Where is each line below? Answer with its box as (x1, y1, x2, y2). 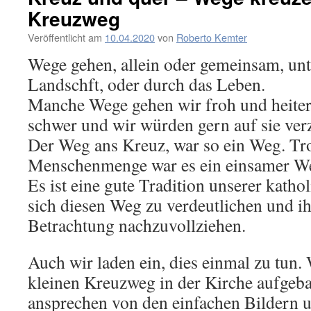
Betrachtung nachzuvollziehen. (28, 213, 246, 237)
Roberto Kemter (176, 30, 247, 44)
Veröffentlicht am (28, 30, 102, 44)
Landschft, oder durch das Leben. (28, 72, 265, 96)
